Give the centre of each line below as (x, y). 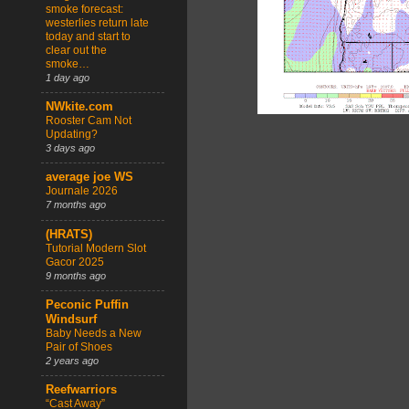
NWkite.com (79, 107)
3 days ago (70, 148)
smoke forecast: (84, 9)
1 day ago (68, 77)
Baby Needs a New (94, 334)
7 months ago (76, 205)
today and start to (88, 36)
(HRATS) (69, 234)
